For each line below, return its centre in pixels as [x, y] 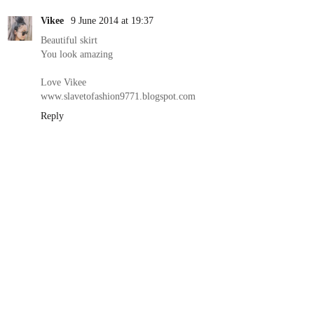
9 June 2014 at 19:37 [112, 20]
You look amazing [77, 54]
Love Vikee [63, 82]
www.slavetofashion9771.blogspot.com [118, 96]
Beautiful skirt [69, 40]
